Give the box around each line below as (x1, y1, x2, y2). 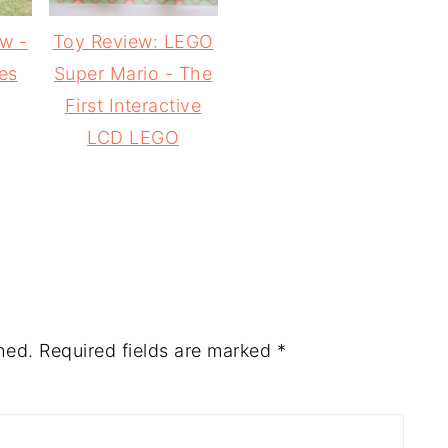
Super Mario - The (53, 63, 213, 85)
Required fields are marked (39, 340, 277, 362)
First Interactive (64, 95, 202, 117)
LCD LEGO (87, 127, 180, 149)
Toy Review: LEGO (52, 31, 214, 53)
